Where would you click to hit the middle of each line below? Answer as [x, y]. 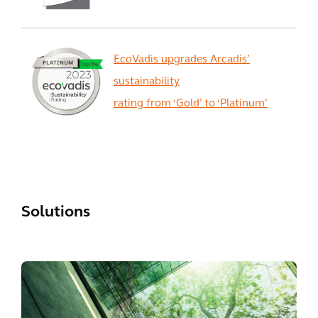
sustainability [147, 82]
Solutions [56, 213]
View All [159, 143]
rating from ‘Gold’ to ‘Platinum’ [191, 104]
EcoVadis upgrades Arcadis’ [182, 60]
